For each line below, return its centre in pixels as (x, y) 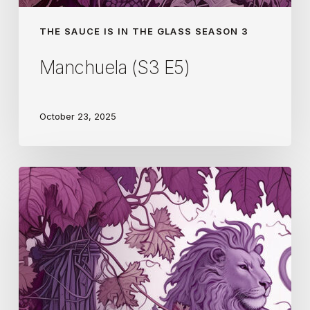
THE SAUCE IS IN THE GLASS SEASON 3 (144, 31)
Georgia (38, 175)
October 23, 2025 (77, 117)
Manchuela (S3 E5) (115, 67)
